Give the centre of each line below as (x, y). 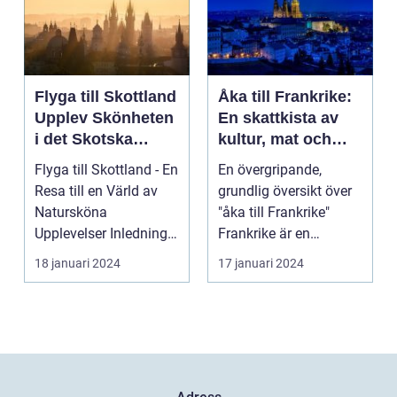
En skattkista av (278, 118)
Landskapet (79, 161)
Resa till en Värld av (96, 191)
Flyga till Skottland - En (106, 170)
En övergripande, (270, 170)
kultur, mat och (275, 140)
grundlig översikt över (285, 191)
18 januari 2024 (78, 264)
